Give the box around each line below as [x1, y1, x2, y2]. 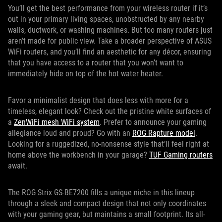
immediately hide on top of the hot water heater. [8, 69, 163, 78]
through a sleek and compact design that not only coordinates [8, 199, 206, 208]
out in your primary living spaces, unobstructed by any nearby [8, 14, 204, 24]
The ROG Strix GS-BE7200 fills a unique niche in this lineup [8, 188, 195, 197]
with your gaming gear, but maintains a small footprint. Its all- [8, 210, 205, 219]
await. [8, 161, 27, 170]
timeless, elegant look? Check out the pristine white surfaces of [8, 107, 211, 116]
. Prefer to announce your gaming [100, 117, 207, 127]
